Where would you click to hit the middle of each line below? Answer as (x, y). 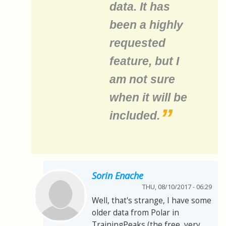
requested (137, 43)
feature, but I (144, 61)
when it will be (148, 97)
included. (135, 115)
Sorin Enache (118, 175)
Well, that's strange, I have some (152, 200)
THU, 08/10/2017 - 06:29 (177, 187)
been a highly (146, 24)
